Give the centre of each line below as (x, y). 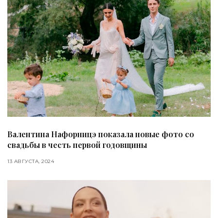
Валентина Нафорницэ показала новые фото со (101, 134)
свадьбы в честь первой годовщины (77, 145)
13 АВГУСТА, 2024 (31, 162)
